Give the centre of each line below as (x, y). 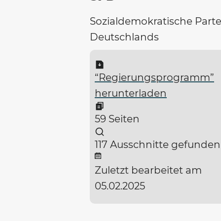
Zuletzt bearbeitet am (148, 170)
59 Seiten (117, 119)
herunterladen (131, 93)
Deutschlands (124, 37)
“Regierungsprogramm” (154, 78)
